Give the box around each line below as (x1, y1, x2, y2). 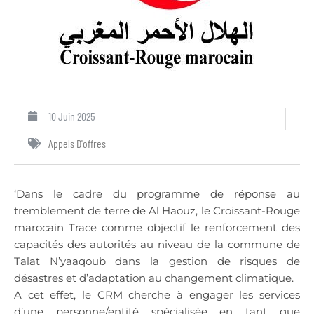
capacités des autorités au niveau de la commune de (14, 237, 300, 251)
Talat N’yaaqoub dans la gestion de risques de (14, 254, 300, 268)
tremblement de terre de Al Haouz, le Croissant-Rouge (14, 203, 300, 217)
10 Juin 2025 (48, 109, 95, 123)
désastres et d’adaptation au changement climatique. (14, 271, 294, 285)
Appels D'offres (48, 136, 106, 150)
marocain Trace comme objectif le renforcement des (14, 220, 300, 234)
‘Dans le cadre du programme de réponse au (14, 186, 300, 200)
